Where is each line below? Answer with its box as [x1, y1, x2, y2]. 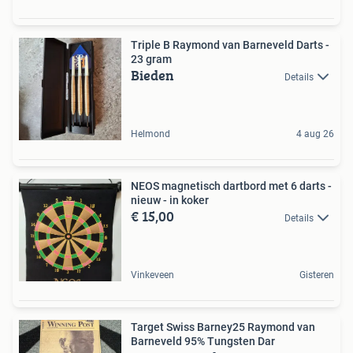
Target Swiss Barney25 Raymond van [131, 320, 315, 333]
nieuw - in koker [131, 193, 209, 206]
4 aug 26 [296, 128, 334, 139]
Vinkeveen [131, 269, 174, 281]
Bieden [131, 64, 174, 86]
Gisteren [299, 269, 334, 281]
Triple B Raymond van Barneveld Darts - [131, 38, 329, 51]
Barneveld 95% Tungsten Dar [131, 334, 275, 347]
